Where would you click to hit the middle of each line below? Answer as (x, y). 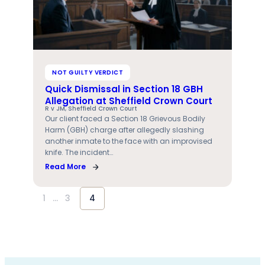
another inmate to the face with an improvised (129, 141)
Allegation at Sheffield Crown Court (129, 101)
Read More (65, 167)
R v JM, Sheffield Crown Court (91, 109)
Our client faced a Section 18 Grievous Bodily (125, 119)
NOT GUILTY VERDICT (88, 73)
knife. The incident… (79, 153)
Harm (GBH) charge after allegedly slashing (125, 130)
